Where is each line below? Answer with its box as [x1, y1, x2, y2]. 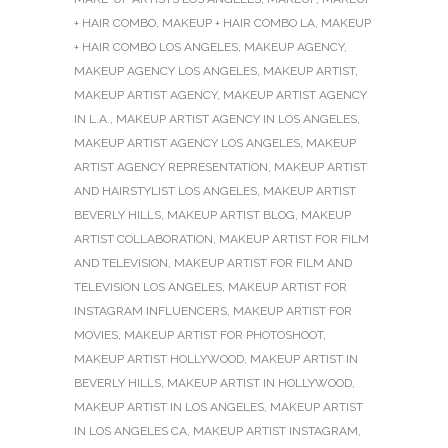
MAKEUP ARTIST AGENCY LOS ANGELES [74, 136, 300, 151]
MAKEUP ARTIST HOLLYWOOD [74, 352, 244, 367]
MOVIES [74, 328, 118, 343]
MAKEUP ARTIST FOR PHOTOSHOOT [124, 328, 323, 343]
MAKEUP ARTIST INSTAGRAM [193, 424, 358, 439]
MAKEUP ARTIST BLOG [167, 208, 295, 223]
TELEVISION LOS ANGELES [74, 280, 222, 295]
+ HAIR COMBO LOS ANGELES [74, 40, 238, 55]
